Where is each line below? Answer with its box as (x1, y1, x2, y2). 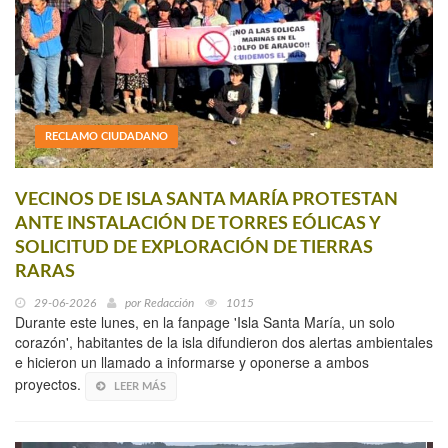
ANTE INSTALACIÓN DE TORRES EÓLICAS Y (15, 214, 380, 233)
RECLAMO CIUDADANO (45, 130, 168, 142)
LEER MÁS (114, 380, 166, 392)
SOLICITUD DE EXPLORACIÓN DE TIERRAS (15, 238, 373, 257)
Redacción (144, 296, 194, 309)
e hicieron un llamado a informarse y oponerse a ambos (15, 351, 369, 372)
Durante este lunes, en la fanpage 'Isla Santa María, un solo (15, 311, 395, 332)
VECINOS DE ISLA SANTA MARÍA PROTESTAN (15, 190, 398, 209)
